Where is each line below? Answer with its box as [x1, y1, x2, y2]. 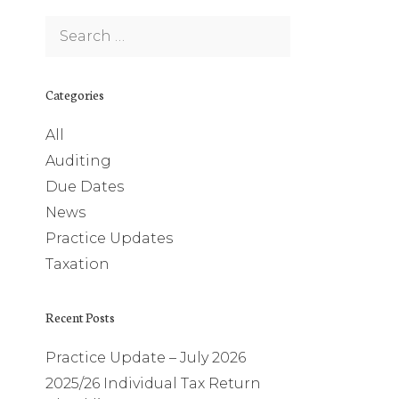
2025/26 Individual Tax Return [45, 375, 261, 392]
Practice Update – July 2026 [45, 349, 246, 366]
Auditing [45, 152, 111, 169]
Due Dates [45, 178, 124, 195]
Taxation [45, 256, 110, 273]
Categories [45, 85, 104, 103]
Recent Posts [45, 308, 115, 326]
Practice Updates [45, 230, 173, 247]
